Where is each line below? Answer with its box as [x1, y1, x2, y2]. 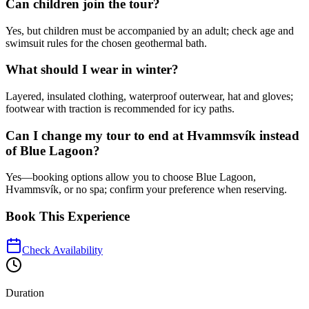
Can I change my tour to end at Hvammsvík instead [6, 128, 299, 143]
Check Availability [22, 243, 103, 256]
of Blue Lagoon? [6, 143, 100, 158]
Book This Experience [6, 209, 130, 224]
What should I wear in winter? [6, 62, 179, 77]
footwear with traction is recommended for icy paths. [6, 103, 235, 114]
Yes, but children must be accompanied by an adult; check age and [6, 24, 294, 37]
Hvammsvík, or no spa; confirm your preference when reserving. [6, 183, 287, 196]
